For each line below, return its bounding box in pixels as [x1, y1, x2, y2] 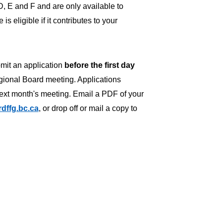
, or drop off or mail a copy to [38, 104, 137, 112]
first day [104, 60, 135, 69]
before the [64, 60, 103, 69]
